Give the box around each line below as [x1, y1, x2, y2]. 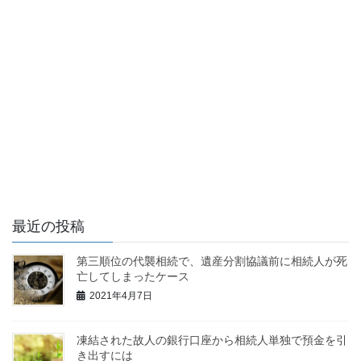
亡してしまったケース [77, 269, 189, 283]
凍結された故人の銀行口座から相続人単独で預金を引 [77, 334, 347, 346]
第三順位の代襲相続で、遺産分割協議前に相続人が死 [77, 254, 347, 268]
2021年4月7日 [89, 290, 152, 302]
